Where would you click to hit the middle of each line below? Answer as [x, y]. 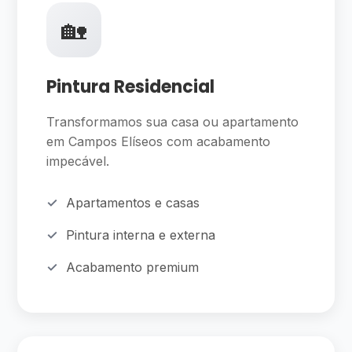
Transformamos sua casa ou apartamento [173, 122]
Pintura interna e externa [141, 235]
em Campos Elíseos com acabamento [159, 141]
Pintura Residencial [131, 87]
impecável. [78, 161]
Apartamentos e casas [133, 203]
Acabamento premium [133, 267]
